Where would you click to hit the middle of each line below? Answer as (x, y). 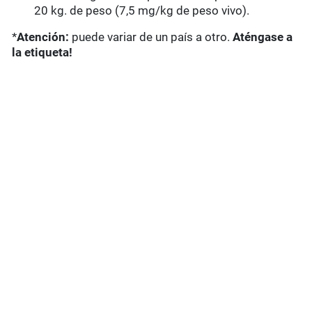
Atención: (43, 37)
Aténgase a (263, 37)
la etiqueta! (42, 53)
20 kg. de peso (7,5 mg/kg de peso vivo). (142, 11)
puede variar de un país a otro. (151, 37)
